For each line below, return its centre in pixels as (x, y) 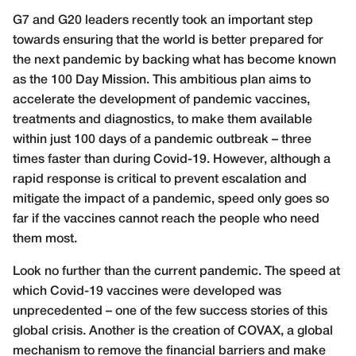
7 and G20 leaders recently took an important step (168, 20)
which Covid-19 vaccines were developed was (147, 291)
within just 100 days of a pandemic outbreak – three (162, 139)
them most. (45, 239)
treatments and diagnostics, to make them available (163, 120)
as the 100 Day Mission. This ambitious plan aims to (162, 80)
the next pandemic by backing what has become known (174, 60)
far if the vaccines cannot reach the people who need (166, 219)
